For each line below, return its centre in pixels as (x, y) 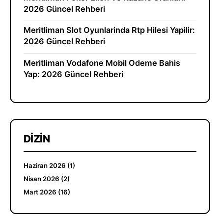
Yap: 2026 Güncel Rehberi (73, 74)
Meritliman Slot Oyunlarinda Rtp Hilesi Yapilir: (109, 30)
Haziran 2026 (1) (49, 165)
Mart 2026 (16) (47, 192)
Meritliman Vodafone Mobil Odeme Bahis (102, 63)
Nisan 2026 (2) (46, 179)
